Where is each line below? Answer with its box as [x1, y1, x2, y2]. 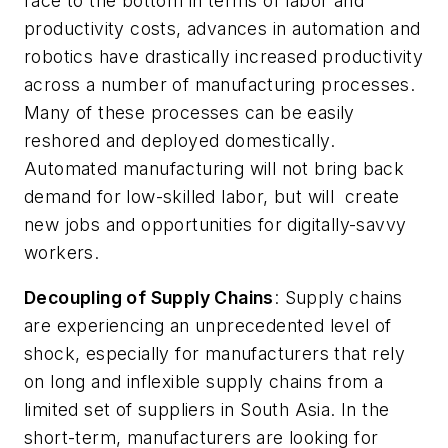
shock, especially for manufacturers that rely [24, 343, 405, 365]
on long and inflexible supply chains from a [24, 371, 384, 393]
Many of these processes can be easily [24, 101, 355, 123]
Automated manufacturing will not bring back [24, 157, 405, 179]
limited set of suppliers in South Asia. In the [24, 399, 390, 421]
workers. [24, 241, 121, 263]
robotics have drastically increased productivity [24, 45, 424, 67]
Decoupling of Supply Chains [24, 287, 274, 309]
